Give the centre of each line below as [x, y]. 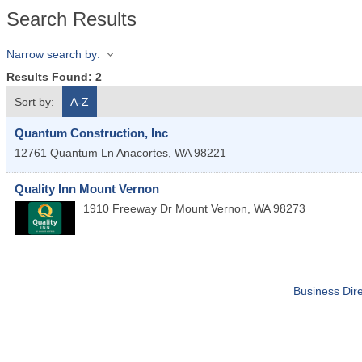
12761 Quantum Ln [64, 153]
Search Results [72, 19]
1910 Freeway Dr [128, 209]
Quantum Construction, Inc [91, 133]
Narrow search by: [53, 54]
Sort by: [34, 102]
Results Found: [51, 77]
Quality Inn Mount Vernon [87, 189]
